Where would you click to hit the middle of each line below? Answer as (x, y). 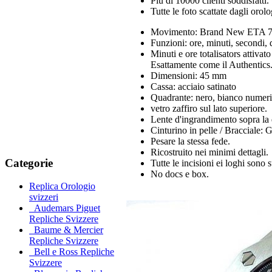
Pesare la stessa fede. (190, 141)
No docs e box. (180, 174)
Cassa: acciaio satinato (193, 87)
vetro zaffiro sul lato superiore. (209, 108)
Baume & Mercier (66, 230)
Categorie (29, 163)
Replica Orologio (62, 186)
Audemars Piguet (65, 208)
